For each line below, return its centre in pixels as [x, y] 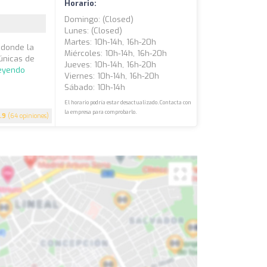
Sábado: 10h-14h [95, 87]
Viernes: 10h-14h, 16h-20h [112, 76]
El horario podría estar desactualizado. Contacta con [128, 103]
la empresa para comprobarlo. [101, 112]
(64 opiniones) [28, 116]
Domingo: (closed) [99, 19]
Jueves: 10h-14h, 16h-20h [111, 65]
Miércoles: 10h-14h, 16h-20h [116, 53]
